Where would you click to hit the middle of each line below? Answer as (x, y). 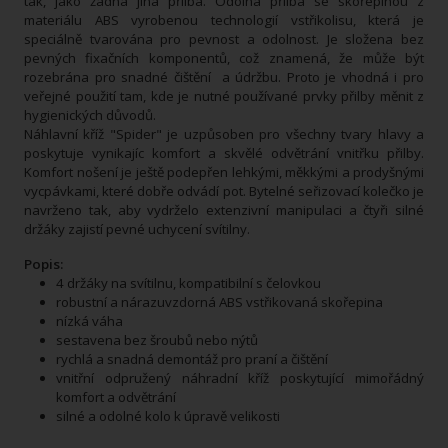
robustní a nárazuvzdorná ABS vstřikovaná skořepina (219, 301)
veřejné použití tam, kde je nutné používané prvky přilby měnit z (224, 95)
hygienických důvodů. (90, 114)
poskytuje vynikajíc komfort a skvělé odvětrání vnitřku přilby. (224, 152)
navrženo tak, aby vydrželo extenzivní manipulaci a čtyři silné (224, 209)
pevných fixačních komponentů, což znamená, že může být (224, 57)
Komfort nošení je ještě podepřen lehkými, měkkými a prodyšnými (224, 171)
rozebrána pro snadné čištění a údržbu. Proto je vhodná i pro (224, 76)
